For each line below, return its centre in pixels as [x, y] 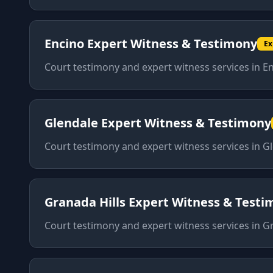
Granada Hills [85, 202]
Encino [64, 44]
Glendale [71, 123]
